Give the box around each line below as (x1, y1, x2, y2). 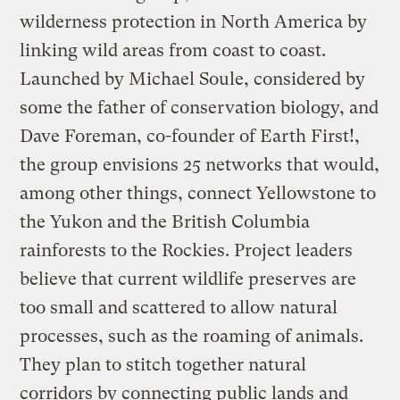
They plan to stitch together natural (20, 354, 307, 375)
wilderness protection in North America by (20, 11, 368, 32)
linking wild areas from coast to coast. (20, 39, 327, 61)
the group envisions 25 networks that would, (20, 154, 380, 175)
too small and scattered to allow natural (20, 296, 338, 318)
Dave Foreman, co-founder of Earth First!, (20, 125, 361, 146)
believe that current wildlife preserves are (20, 268, 357, 289)
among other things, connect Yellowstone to (20, 182, 377, 204)
